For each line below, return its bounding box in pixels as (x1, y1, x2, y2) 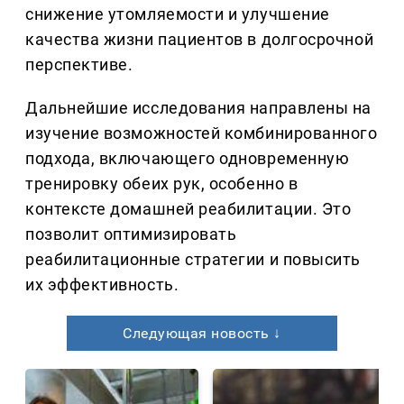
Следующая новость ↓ (123, 325, 281, 343)
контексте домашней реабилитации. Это (25, 199, 352, 219)
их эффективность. (25, 275, 179, 295)
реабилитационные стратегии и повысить (25, 250, 361, 270)
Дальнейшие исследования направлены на (25, 98, 372, 118)
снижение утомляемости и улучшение (25, 5, 330, 24)
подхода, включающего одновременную (25, 149, 350, 169)
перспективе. (25, 55, 133, 75)
